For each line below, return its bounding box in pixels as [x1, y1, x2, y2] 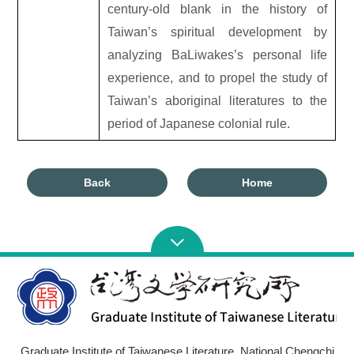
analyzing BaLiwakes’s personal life [107, 47, 328, 62]
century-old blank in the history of [107, 2, 328, 16]
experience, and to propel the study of [107, 70, 328, 85]
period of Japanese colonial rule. [107, 116, 291, 130]
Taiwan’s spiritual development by [107, 24, 328, 39]
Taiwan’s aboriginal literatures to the [107, 93, 328, 107]
